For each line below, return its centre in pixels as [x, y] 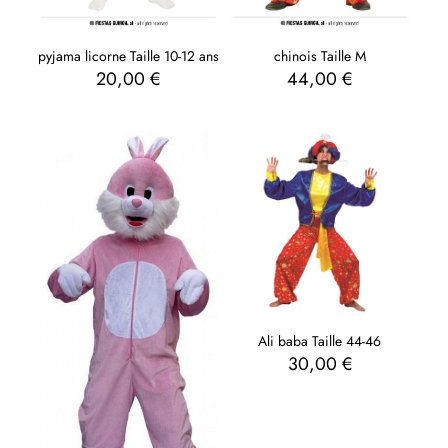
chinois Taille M [319, 56]
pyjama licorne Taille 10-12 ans [128, 56]
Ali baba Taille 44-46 [319, 340]
